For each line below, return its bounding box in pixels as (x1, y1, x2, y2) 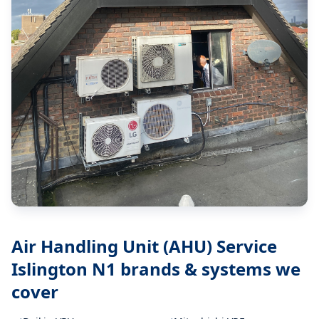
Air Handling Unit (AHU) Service (11, 234, 277, 258)
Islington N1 (11, 256, 116, 281)
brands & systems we (116, 256, 300, 281)
